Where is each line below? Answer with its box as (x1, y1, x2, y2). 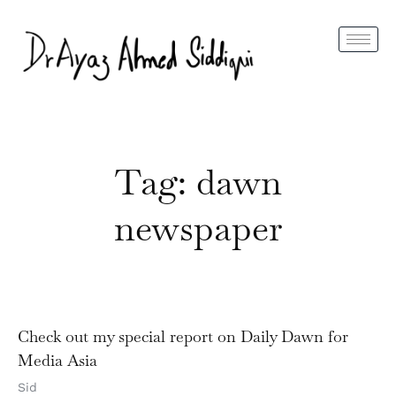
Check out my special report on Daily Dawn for (18, 326, 348, 347)
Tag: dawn (114, 159, 282, 206)
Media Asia (18, 350, 97, 371)
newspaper (113, 205, 283, 252)
